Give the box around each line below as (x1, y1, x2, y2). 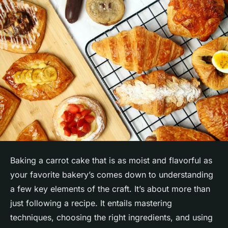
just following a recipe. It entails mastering (10, 198, 172, 209)
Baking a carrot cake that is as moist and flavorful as (10, 155, 212, 166)
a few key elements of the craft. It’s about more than (10, 184, 210, 194)
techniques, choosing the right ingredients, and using (10, 212, 213, 223)
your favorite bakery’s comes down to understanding (10, 169, 213, 180)
